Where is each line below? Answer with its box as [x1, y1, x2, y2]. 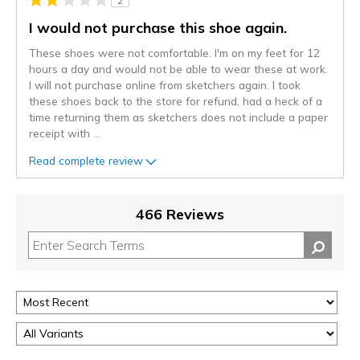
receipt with [29, 126, 93, 141]
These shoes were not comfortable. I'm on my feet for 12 [29, 46, 320, 60]
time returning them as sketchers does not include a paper [29, 110, 328, 125]
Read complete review [29, 153, 143, 167]
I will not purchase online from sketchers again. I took [29, 78, 301, 92]
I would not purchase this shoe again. [29, 18, 287, 38]
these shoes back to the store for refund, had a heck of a [29, 94, 322, 108]
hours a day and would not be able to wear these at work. [29, 62, 328, 76]
